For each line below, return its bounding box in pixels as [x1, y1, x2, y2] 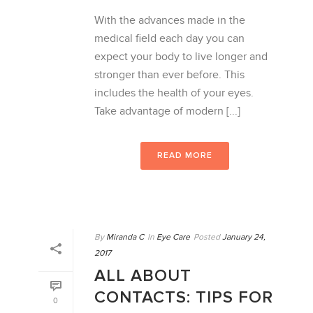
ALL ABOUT [94, 265, 191, 286]
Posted [194, 231, 220, 242]
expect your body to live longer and [94, 50, 268, 64]
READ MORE [156, 150, 212, 161]
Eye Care [156, 231, 190, 242]
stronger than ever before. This [94, 68, 245, 82]
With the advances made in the [94, 13, 245, 27]
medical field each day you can [94, 31, 245, 45]
